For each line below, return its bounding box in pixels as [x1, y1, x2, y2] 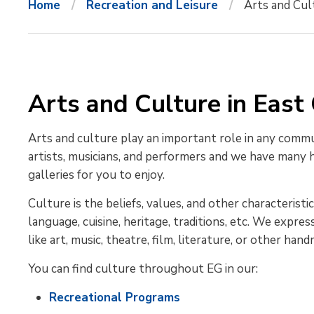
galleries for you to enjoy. [28, 167, 165, 183]
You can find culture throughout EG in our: [28, 261, 259, 277]
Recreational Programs [49, 289, 181, 306]
